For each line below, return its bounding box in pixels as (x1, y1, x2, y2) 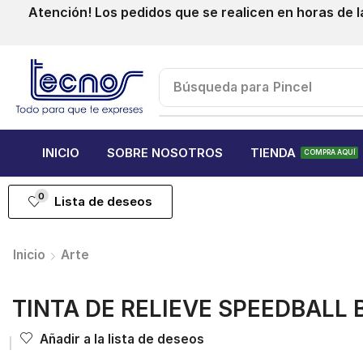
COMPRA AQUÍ (303, 148, 356, 157)
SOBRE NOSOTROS (107, 145, 223, 161)
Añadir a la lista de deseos (40, 331, 204, 348)
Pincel (273, 79, 313, 95)
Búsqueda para (173, 79, 270, 95)
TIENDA (250, 145, 296, 161)
